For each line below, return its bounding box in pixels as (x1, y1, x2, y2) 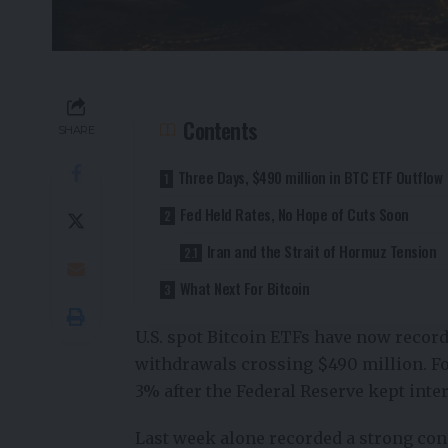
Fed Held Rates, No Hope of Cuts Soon (179, 203, 409, 226)
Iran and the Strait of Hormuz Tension (206, 240, 437, 263)
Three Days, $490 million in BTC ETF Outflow (177, 166, 443, 189)
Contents (183, 114, 257, 147)
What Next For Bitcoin (179, 277, 310, 300)
